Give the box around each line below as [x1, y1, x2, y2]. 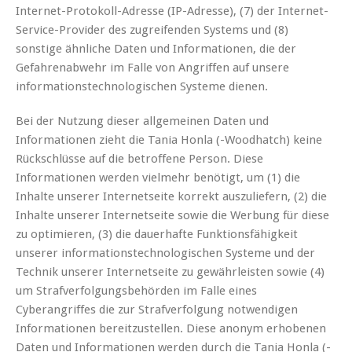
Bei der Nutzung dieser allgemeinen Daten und [16, 114, 269, 129]
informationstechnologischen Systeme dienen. [16, 79, 268, 94]
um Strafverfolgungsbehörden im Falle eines [16, 284, 257, 299]
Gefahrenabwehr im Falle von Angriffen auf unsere [16, 60, 289, 75]
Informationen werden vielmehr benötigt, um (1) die [16, 170, 300, 185]
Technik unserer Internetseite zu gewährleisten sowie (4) [16, 265, 324, 280]
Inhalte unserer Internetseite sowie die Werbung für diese [16, 208, 329, 223]
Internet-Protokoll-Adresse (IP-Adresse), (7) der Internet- [16, 4, 328, 19]
